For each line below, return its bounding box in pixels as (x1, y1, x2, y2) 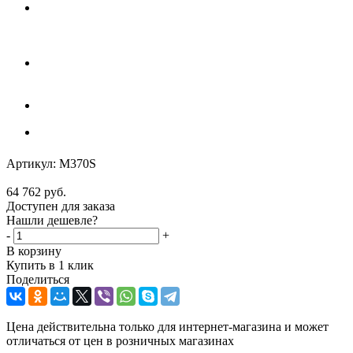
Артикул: (6, 156, 56, 170)
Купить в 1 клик (6, 258, 94, 272)
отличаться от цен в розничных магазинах (6, 333, 234, 347)
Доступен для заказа (6, 199, 115, 213)
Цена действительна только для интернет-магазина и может (6, 319, 329, 333)
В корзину (6, 243, 61, 258)
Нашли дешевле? (6, 213, 98, 227)
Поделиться (6, 272, 69, 286)
